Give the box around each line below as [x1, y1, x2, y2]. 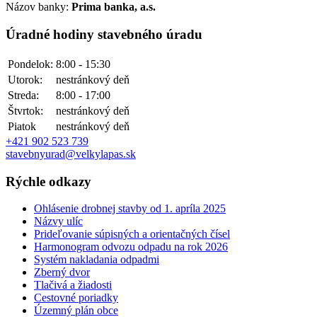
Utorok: [8, 73, 42, 86]
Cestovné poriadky [34, 292, 118, 304]
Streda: [8, 88, 39, 101]
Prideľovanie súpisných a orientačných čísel [34, 228, 230, 241]
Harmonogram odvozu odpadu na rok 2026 [34, 241, 228, 253]
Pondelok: [8, 57, 53, 70]
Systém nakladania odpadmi [34, 253, 159, 266]
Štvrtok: [8, 104, 43, 117]
